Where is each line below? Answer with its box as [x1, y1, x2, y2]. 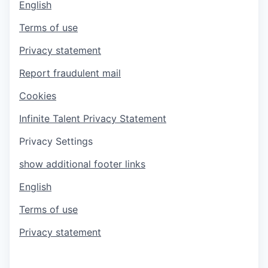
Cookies [19, 89, 56, 102]
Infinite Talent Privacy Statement [19, 112, 166, 124]
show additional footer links [19, 157, 145, 170]
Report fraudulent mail [19, 66, 121, 79]
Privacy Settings [19, 135, 93, 147]
